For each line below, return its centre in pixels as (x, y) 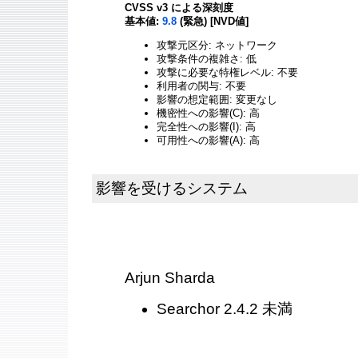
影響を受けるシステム (172, 188)
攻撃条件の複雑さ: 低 (207, 58)
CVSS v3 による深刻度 (179, 8)
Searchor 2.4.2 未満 (225, 308)
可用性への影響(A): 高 (208, 140)
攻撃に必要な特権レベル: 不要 (227, 72)
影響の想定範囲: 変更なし (217, 99)
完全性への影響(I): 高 (206, 126)
